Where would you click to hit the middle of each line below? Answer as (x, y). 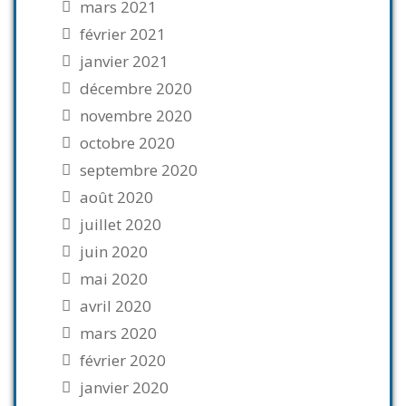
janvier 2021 (124, 61)
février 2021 (123, 34)
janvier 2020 (124, 387)
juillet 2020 (121, 224)
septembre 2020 (139, 170)
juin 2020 (114, 251)
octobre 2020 (127, 143)
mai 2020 (114, 279)
